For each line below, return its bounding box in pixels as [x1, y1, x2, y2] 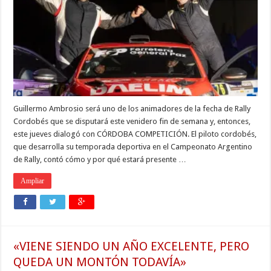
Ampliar [21, 176, 45, 185]
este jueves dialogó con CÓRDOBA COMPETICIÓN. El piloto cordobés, [13, 129, 257, 139]
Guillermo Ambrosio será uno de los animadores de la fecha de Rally [13, 103, 251, 113]
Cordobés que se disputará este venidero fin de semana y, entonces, [13, 116, 251, 126]
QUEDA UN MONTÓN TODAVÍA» [13, 254, 187, 269]
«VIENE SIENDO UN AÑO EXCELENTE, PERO [13, 238, 250, 253]
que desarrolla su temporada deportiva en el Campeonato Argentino [13, 142, 253, 151]
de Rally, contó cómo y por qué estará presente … [13, 154, 187, 164]
